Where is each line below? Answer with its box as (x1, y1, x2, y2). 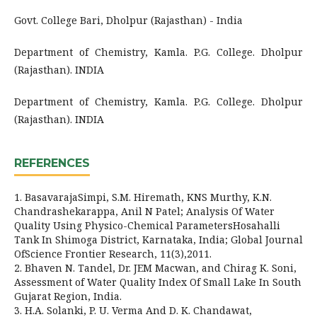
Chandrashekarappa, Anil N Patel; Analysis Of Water (14, 204, 275, 218)
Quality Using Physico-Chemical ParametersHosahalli (14, 218, 280, 232)
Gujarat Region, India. (14, 289, 122, 303)
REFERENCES (14, 156, 90, 170)
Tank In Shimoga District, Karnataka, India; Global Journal (14, 232, 303, 246)
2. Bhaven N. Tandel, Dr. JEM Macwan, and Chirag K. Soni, (14, 260, 296, 275)
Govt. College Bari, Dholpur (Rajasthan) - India (14, 13, 243, 27)
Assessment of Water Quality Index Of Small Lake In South (14, 275, 301, 289)
